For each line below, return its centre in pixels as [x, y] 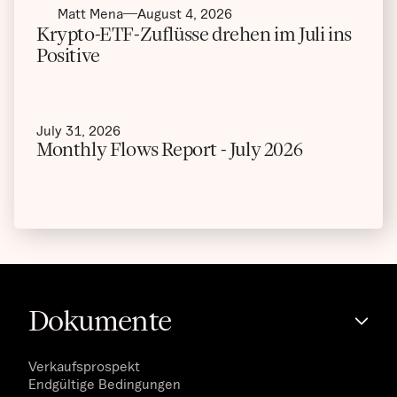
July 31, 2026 [78, 131]
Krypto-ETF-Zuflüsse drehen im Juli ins [194, 35]
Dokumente [100, 321]
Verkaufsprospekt [84, 366]
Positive [68, 56]
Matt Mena [90, 14]
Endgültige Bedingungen [105, 384]
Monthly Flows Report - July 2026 [170, 150]
